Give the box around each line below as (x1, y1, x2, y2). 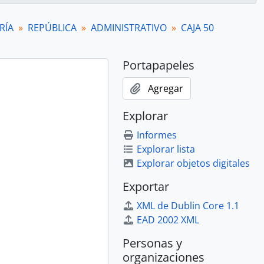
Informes (137, 128, 177, 141)
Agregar (148, 82, 183, 95)
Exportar (123, 179, 169, 194)
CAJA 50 (181, 21, 214, 34)
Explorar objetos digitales (137, 157, 250, 170)
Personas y (123, 235, 182, 251)
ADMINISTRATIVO (91, 21, 167, 34)
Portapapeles (123, 57, 194, 73)
